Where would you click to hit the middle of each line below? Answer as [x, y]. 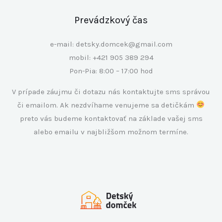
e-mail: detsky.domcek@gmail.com [111, 44]
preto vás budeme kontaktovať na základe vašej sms [111, 118]
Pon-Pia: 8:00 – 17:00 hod [111, 71]
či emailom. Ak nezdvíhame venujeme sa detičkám [107, 105]
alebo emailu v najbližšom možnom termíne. [111, 132]
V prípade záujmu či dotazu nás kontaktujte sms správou [111, 91]
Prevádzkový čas [111, 20]
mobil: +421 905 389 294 [111, 57]
